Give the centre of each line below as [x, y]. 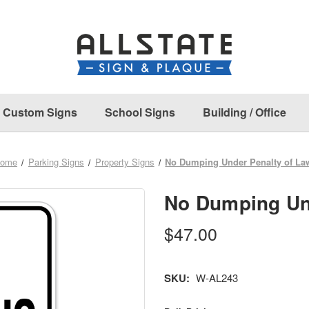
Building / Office [244, 112]
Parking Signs [56, 161]
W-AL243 [217, 277]
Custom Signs [40, 112]
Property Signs [124, 161]
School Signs [140, 112]
